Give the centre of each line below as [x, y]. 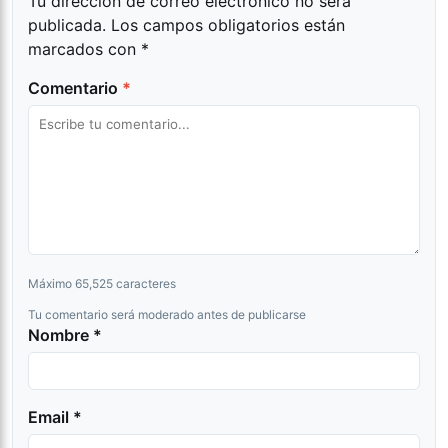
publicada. [67, 25]
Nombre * [65, 335]
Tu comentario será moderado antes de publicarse [167, 315]
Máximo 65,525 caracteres [102, 284]
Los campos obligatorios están [228, 25]
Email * [55, 417]
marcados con [84, 49]
